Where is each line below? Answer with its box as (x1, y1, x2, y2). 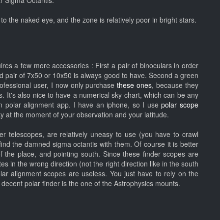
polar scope (161, 100, 199, 110)
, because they (152, 80, 199, 90)
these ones (117, 80, 152, 90)
